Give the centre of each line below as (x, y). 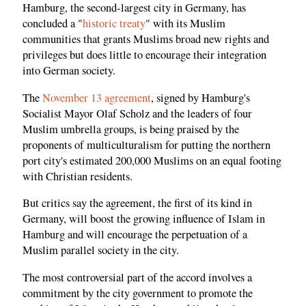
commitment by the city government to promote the (138, 293)
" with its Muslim (185, 24)
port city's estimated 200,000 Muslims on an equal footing (152, 160)
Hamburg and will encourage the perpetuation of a (135, 235)
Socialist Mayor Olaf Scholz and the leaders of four (137, 113)
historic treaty (114, 24)
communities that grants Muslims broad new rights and (146, 39)
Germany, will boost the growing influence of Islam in (144, 219)
